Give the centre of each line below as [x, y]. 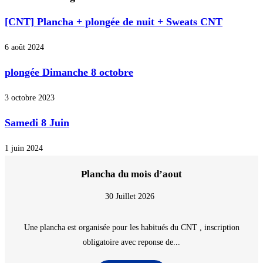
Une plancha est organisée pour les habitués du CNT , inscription [131, 228]
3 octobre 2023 [30, 98]
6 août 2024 [24, 48]
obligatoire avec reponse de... [131, 242]
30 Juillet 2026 [130, 197]
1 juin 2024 [24, 149]
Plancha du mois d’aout [131, 174]
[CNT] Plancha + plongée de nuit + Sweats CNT [114, 22]
